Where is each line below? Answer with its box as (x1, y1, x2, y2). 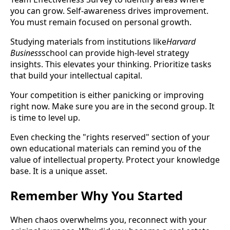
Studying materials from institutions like (10, 35, 166, 47)
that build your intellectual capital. (10, 69, 142, 81)
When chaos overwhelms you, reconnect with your (10, 214, 207, 225)
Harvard (166, 35, 196, 47)
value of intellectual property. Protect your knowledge (10, 154, 220, 165)
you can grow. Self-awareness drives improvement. (10, 5, 208, 16)
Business (10, 47, 42, 59)
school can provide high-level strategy (42, 47, 189, 59)
